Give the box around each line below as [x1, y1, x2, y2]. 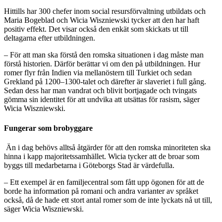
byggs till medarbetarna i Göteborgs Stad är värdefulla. [4, 161, 174, 169]
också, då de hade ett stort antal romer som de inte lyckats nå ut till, [4, 195, 212, 204]
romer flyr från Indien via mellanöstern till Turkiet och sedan [4, 68, 192, 77]
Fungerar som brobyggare [4, 123, 93, 132]
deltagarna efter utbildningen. [4, 34, 95, 43]
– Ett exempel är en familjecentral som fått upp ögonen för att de [4, 177, 204, 186]
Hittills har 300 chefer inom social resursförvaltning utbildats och [4, 7, 206, 16]
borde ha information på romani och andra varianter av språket [4, 186, 198, 195]
